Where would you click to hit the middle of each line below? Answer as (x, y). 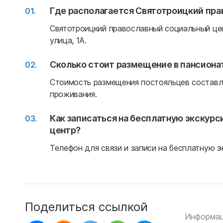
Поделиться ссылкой (86, 206)
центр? (65, 130)
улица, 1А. (68, 40)
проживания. (73, 94)
